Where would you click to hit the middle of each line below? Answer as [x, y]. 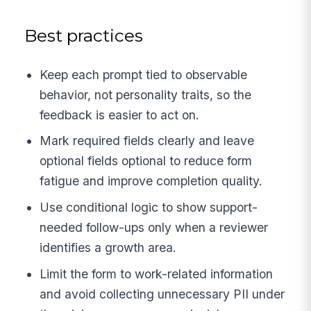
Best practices [84, 36]
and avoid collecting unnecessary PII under [162, 294]
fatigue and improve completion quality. [151, 181]
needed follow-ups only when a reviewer [154, 228]
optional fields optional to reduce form [146, 161]
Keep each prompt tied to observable [144, 74]
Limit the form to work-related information [157, 274]
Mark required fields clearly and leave [147, 141]
